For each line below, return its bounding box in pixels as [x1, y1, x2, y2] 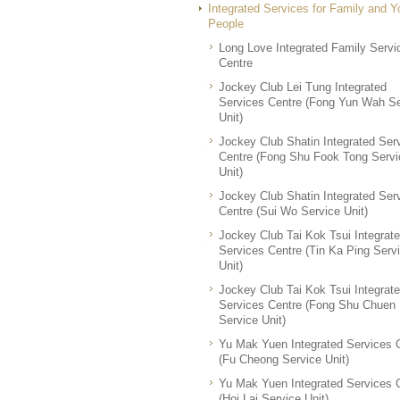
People [208, 17, 244, 30]
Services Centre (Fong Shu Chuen [219, 298, 396, 312]
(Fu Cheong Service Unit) [219, 353, 349, 366]
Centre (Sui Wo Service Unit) [219, 204, 368, 218]
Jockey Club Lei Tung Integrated [219, 80, 387, 94]
